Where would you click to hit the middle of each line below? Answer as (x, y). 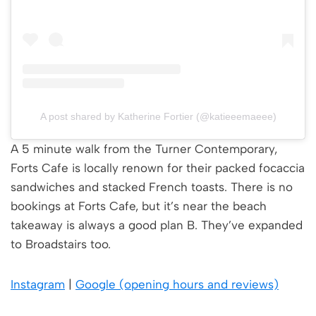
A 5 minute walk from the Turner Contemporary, (144, 149)
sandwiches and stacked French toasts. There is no (152, 187)
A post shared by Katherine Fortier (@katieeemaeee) (158, 117)
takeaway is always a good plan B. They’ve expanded (157, 225)
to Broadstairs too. (61, 244)
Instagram (38, 285)
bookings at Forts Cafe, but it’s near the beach (139, 206)
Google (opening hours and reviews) (177, 285)
